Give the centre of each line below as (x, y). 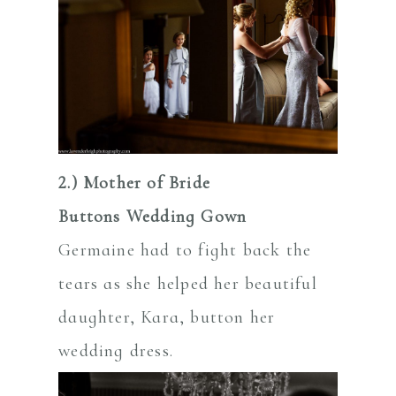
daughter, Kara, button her (167, 318)
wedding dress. (116, 351)
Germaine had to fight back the (185, 251)
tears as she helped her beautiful (188, 284)
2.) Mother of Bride (135, 183)
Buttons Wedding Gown (153, 217)
